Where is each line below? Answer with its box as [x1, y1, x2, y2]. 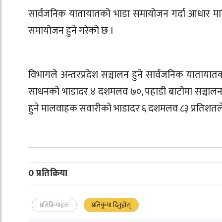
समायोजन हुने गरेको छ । [28, 22, 114, 40]
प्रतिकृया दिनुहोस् [92, 199, 131, 211]
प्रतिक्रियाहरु [40, 199, 69, 211]
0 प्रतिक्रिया [28, 166, 68, 181]
